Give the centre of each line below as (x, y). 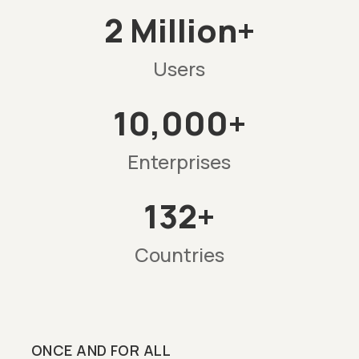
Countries (179, 255)
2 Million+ (179, 30)
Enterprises (179, 162)
